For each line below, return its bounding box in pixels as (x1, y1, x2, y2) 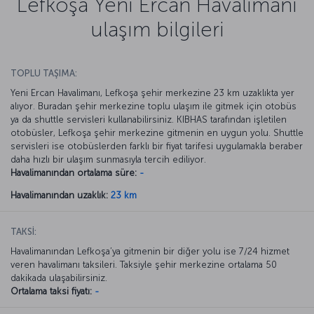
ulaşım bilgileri (90, 16, 224, 42)
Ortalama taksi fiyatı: (11, 285, 92, 296)
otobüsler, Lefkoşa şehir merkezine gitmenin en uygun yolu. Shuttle (11, 127, 303, 138)
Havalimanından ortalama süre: (11, 167, 137, 178)
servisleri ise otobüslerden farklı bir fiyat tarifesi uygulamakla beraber (11, 140, 303, 151)
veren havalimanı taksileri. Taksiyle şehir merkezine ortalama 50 (11, 259, 277, 270)
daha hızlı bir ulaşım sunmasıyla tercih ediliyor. (11, 153, 206, 165)
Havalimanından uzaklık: (11, 189, 108, 200)
